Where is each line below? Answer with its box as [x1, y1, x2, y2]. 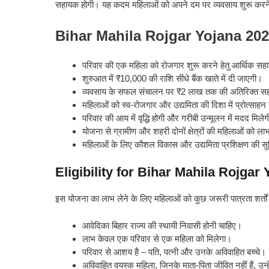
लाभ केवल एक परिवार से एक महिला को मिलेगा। [82, 233, 232, 244]
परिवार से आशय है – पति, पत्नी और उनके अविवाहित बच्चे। [82, 246, 266, 257]
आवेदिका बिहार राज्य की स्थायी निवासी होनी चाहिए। [82, 220, 242, 231]
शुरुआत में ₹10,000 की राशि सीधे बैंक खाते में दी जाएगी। [82, 73, 262, 83]
